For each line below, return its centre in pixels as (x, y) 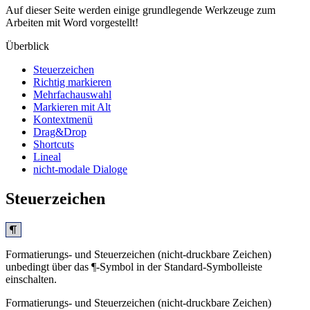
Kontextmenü (63, 119)
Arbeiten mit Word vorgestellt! (72, 22)
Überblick (27, 46)
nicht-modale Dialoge (80, 169)
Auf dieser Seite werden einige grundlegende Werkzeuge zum (140, 10)
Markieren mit (65, 107)
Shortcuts (54, 144)
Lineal (47, 156)
